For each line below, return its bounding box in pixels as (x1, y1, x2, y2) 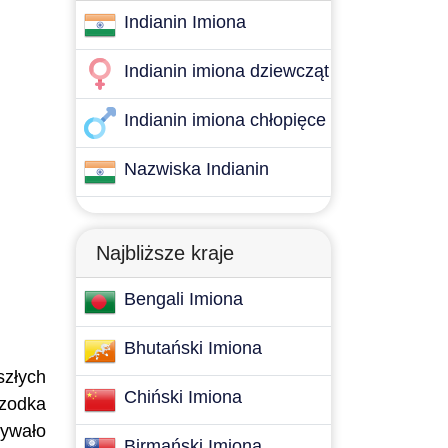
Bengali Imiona (124, 289, 243, 309)
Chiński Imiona (124, 387, 242, 407)
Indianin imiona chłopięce (124, 110, 326, 130)
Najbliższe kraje (96, 242, 234, 264)
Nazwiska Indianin (124, 159, 269, 179)
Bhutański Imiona (124, 338, 262, 358)
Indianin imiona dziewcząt (124, 61, 329, 81)
